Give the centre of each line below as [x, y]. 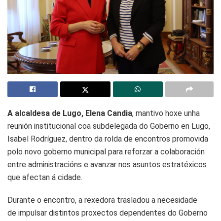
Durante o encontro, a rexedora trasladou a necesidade [102, 200]
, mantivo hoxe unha [166, 113]
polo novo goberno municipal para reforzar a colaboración [106, 151]
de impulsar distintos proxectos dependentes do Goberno [108, 213]
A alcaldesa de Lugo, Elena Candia [70, 113]
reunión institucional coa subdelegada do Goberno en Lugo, [109, 126]
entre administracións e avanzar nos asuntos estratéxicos [107, 164]
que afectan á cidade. [45, 177]
